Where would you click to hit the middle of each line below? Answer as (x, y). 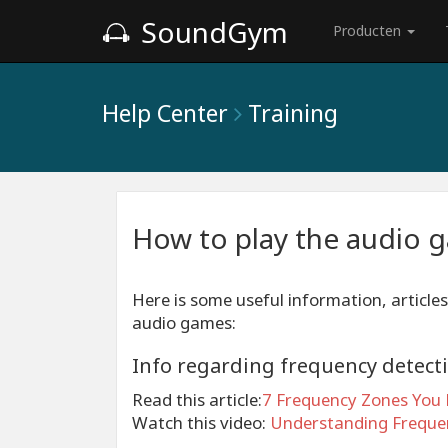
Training (293, 113)
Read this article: (197, 399)
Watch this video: (201, 422)
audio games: (184, 322)
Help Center (165, 113)
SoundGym (211, 32)
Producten (369, 30)
